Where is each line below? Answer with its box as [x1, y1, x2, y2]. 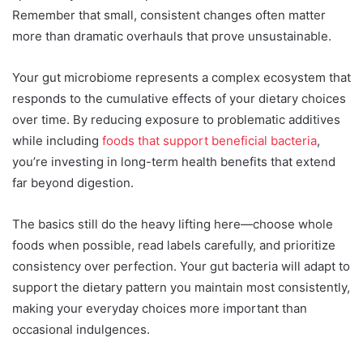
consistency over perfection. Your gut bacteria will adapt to [12, 258, 350, 274]
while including [12, 132, 102, 148]
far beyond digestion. [12, 174, 134, 190]
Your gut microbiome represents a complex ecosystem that [12, 69, 351, 85]
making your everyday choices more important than [12, 300, 307, 316]
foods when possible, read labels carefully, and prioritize [12, 237, 335, 253]
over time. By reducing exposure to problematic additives [12, 111, 340, 127]
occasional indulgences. [12, 321, 150, 337]
